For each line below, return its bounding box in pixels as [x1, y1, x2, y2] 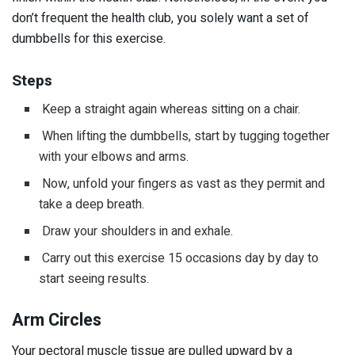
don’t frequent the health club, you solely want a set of [12, 9, 309, 29]
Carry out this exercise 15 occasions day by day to [39, 249, 319, 269]
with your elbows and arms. [39, 147, 189, 167]
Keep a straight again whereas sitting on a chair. [39, 100, 301, 120]
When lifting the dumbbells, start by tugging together [39, 127, 330, 147]
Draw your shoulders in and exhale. [39, 222, 234, 242]
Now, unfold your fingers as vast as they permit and [39, 174, 326, 194]
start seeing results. [39, 269, 150, 289]
